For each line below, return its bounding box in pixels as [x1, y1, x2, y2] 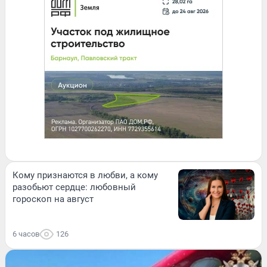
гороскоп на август [13, 194, 94, 205]
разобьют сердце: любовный [13, 182, 136, 193]
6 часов [13, 229, 39, 239]
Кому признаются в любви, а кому [13, 170, 158, 181]
